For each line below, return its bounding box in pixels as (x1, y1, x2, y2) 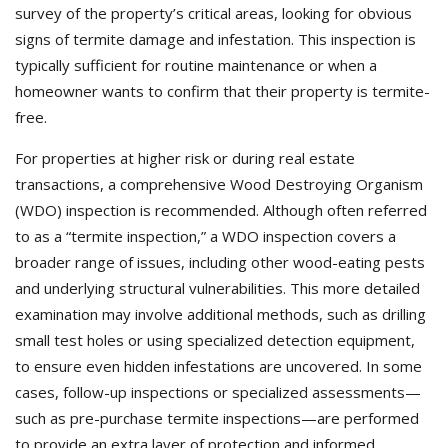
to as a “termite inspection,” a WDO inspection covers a (15, 226, 396, 247)
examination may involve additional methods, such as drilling (15, 304, 426, 325)
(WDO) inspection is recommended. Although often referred (15, 200, 427, 221)
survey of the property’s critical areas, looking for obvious (15, 3, 412, 24)
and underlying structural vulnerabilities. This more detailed (15, 278, 420, 299)
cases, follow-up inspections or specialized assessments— (15, 382, 421, 403)
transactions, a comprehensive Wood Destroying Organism (15, 174, 423, 195)
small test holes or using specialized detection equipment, (15, 330, 415, 351)
